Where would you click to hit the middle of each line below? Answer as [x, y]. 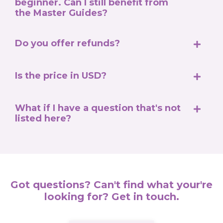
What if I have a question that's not [98, 108]
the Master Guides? [61, 13]
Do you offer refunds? [67, 43]
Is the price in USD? [61, 75]
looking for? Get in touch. [111, 196]
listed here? [43, 118]
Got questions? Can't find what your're [111, 184]
